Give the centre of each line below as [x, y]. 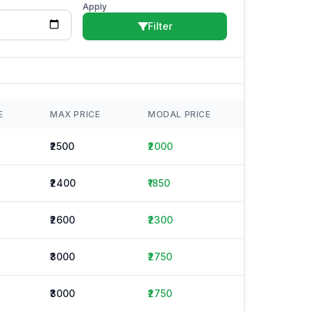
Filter [160, 26]
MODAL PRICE [179, 114]
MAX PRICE [75, 114]
